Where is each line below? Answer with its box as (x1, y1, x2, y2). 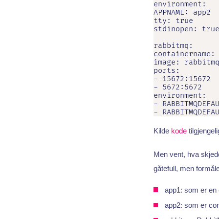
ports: (153, 66, 180, 76)
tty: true (153, 16, 193, 26)
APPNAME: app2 (153, 8, 211, 18)
